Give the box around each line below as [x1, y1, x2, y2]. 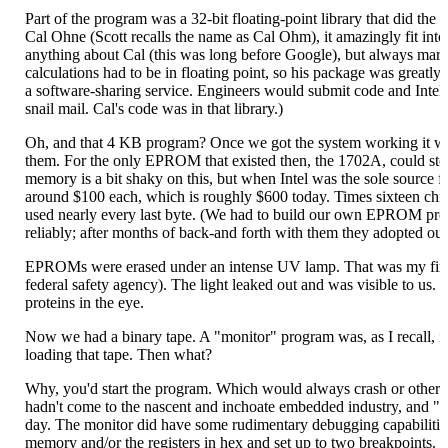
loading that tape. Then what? [25, 345, 212, 363]
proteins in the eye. [25, 293, 144, 311]
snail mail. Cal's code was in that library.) [25, 99, 283, 117]
